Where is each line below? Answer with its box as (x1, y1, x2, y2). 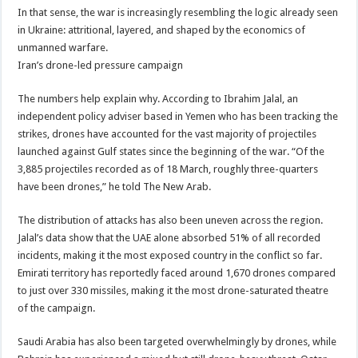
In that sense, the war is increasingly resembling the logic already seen (18, 6, 339, 18)
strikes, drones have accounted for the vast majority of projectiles (18, 127, 317, 140)
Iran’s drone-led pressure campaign (18, 58, 184, 71)
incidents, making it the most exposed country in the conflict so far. (18, 249, 323, 261)
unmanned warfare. (18, 41, 109, 54)
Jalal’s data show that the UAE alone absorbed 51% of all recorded (18, 231, 321, 244)
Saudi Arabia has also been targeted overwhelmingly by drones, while (18, 335, 337, 348)
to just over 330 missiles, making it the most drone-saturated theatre (18, 284, 329, 296)
